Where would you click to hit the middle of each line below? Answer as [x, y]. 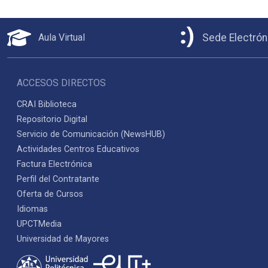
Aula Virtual [60, 38]
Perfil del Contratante [58, 179]
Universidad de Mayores [63, 239]
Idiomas [32, 209]
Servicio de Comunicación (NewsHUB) [91, 135]
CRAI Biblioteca [47, 105]
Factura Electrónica [54, 165]
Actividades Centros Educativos [78, 150]
